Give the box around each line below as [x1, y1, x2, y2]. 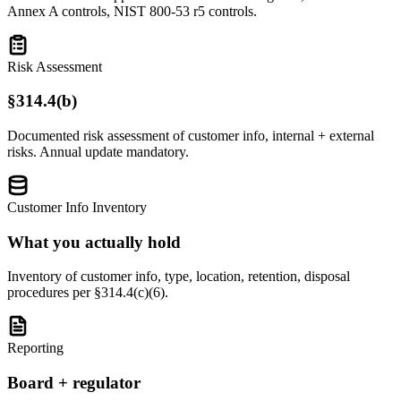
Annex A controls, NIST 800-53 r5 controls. [7, 3, 257, 19]
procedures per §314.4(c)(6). [7, 285, 168, 301]
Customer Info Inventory [7, 200, 147, 215]
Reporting [7, 340, 64, 356]
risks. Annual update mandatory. [7, 144, 189, 159]
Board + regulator [7, 373, 141, 393]
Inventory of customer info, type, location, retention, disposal [7, 269, 350, 285]
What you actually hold [7, 232, 181, 252]
